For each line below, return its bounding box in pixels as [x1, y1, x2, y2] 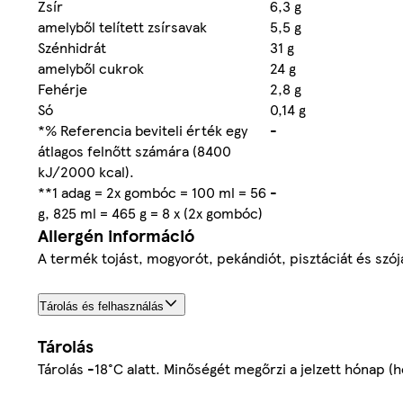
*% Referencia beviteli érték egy [38, 119, 247, 140]
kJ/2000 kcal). [38, 160, 134, 182]
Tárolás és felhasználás [40, 299, 164, 313]
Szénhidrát [38, 36, 106, 58]
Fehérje [38, 77, 87, 99]
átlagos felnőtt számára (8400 [38, 139, 231, 161]
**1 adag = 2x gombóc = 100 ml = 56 [38, 181, 266, 202]
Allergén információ [38, 222, 194, 247]
